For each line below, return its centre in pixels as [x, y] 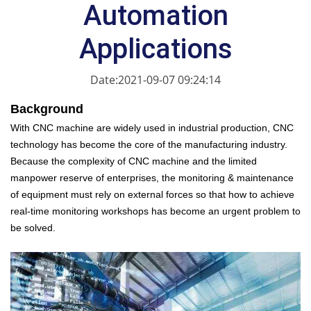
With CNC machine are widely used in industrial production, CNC [152, 128]
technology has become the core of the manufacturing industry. [149, 144]
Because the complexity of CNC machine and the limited [134, 161]
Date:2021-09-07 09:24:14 [155, 80]
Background [47, 109]
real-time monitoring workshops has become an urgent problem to [155, 211]
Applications [155, 49]
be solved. [33, 228]
